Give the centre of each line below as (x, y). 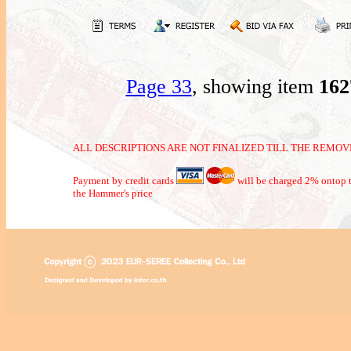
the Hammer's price (113, 193)
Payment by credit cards (125, 181)
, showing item (255, 87)
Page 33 (159, 87)
